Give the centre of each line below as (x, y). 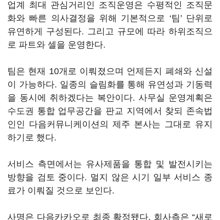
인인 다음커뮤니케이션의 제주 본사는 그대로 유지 (110, 124)
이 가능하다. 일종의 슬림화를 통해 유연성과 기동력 (110, 84)
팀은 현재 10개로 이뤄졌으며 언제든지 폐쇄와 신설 (110, 71)
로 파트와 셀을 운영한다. (56, 45)
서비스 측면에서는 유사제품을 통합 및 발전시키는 (110, 164)
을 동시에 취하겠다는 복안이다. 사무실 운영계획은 (110, 98)
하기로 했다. (32, 137)
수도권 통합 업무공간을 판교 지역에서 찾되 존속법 (110, 111)
